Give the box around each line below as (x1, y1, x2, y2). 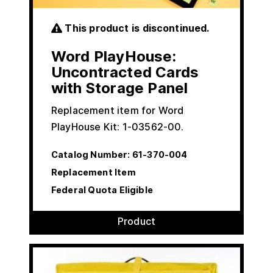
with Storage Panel (51, 79, 188, 97)
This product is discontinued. (62, 21, 210, 34)
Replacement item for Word (51, 104, 184, 116)
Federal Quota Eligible (51, 184, 153, 195)
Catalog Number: (51, 149, 130, 160)
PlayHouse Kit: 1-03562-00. (51, 120, 184, 133)
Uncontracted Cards (51, 63, 199, 81)
